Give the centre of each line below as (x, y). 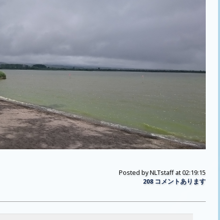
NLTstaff (162, 173)
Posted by (134, 173)
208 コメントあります (174, 181)
